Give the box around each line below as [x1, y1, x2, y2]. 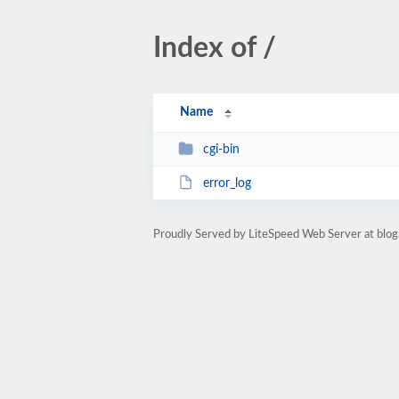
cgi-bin [202, 142, 240, 156]
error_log [202, 176, 251, 190]
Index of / [153, 34, 276, 62]
